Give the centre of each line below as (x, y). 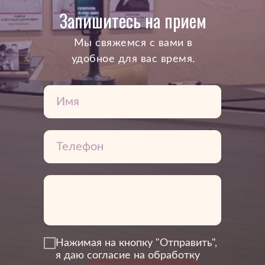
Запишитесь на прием (132, 20)
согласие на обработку (143, 256)
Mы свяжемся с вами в (133, 43)
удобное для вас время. (133, 59)
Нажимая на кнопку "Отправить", (136, 243)
